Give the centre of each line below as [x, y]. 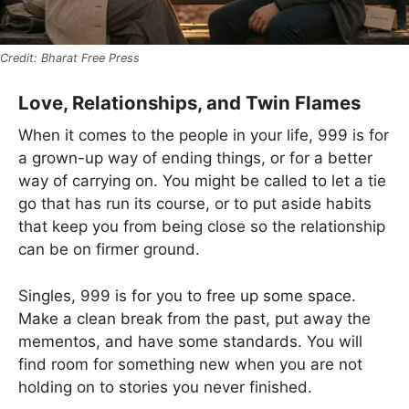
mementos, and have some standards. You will [190, 341]
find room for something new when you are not [190, 364]
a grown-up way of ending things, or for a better [195, 158]
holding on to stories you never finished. [165, 387]
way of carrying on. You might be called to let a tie [202, 181]
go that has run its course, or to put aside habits [195, 204]
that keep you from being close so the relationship [202, 227]
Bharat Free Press [90, 58]
